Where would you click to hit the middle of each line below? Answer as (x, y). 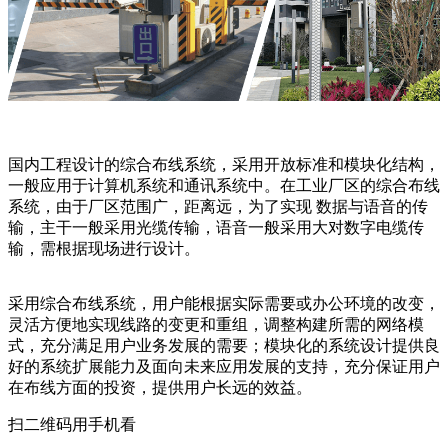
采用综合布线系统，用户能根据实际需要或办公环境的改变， (224, 304)
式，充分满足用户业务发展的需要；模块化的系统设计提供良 (224, 346)
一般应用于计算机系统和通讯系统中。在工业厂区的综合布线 (224, 186)
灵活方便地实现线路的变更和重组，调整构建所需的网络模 (216, 325)
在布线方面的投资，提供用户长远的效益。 (160, 388)
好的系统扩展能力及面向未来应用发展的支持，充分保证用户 (224, 367)
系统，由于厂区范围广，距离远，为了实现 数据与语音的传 (218, 207)
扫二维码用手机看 (72, 425)
